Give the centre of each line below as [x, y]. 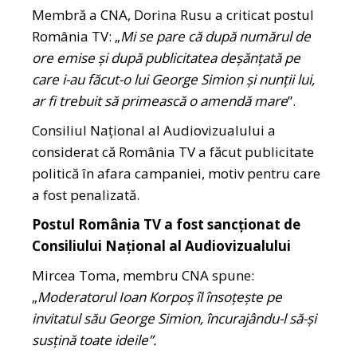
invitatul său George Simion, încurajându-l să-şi [175, 319]
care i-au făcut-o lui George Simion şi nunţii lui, [174, 80]
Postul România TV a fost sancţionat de [167, 225]
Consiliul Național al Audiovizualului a [154, 131]
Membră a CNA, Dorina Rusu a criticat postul [173, 15]
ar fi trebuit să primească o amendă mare [160, 101]
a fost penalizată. [88, 195]
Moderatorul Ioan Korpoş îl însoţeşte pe [160, 297]
